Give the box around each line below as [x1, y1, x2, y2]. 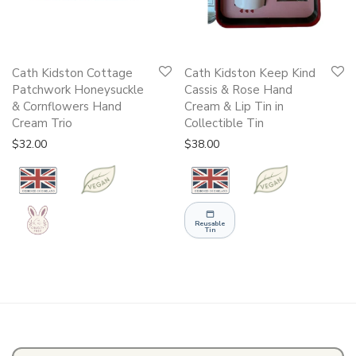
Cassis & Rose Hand [184, 82, 292, 99]
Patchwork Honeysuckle [12, 82, 144, 99]
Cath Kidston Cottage [12, 65, 133, 82]
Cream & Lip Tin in [184, 99, 284, 115]
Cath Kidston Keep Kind [184, 65, 315, 82]
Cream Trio [12, 115, 72, 132]
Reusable [195, 218, 225, 228]
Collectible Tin [184, 115, 264, 132]
